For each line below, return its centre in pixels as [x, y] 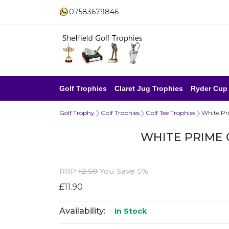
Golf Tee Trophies [170, 113]
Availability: [82, 211]
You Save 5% [123, 171]
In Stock [130, 211]
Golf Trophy [77, 113]
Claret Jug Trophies [149, 88]
